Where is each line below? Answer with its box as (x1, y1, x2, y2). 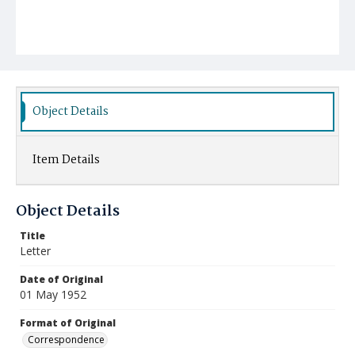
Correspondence (28, 333, 105, 346)
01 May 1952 (20, 287, 86, 302)
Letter (20, 243, 51, 258)
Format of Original (20, 316, 116, 330)
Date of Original (20, 273, 103, 286)
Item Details (32, 151, 100, 170)
